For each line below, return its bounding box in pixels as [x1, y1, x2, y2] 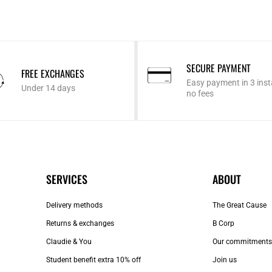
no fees [186, 89, 214, 99]
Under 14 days [21, 83, 76, 93]
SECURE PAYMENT [186, 61, 251, 76]
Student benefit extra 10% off [46, 256, 141, 265]
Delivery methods [46, 201, 103, 210]
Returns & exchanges [46, 219, 114, 228]
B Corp [212, 219, 234, 228]
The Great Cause [212, 201, 267, 210]
